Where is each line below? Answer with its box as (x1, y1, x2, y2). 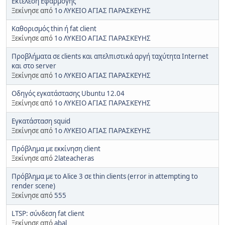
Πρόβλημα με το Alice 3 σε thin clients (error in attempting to (12, 171, 198, 181)
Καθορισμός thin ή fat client (12, 24, 96, 33)
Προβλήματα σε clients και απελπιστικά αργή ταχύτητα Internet (12, 51, 208, 61)
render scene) (12, 181, 55, 190)
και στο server (12, 61, 56, 70)
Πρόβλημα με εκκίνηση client (12, 144, 100, 153)
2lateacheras (54, 153, 94, 163)
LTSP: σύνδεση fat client (12, 208, 84, 218)
